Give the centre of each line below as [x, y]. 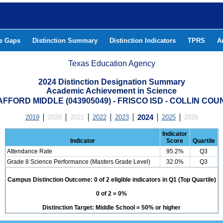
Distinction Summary [65, 41]
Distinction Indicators [143, 41]
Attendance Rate [29, 151]
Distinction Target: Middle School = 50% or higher [111, 208]
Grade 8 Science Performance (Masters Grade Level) [78, 162]
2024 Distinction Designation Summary [111, 82]
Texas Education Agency [112, 63]
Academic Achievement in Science [111, 91]
